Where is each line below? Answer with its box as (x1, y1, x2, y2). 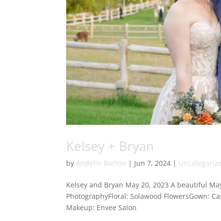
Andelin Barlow (76, 158, 127, 168)
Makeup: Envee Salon (66, 202, 137, 212)
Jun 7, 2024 (134, 158, 171, 168)
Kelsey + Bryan (66, 137, 154, 155)
